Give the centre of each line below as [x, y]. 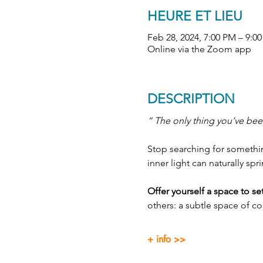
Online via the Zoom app [199, 49]
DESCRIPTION [191, 99]
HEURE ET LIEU [195, 16]
